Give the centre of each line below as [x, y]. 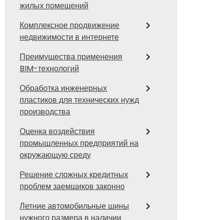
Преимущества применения [71, 57]
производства [45, 112]
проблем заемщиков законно [72, 187]
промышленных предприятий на [79, 143]
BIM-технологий [49, 69]
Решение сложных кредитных [74, 175]
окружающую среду [55, 155]
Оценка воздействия [57, 132]
